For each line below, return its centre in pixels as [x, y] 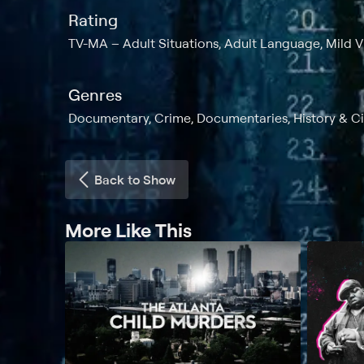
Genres [95, 94]
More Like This [128, 230]
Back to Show [135, 179]
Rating [93, 19]
